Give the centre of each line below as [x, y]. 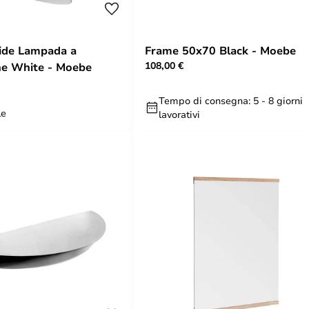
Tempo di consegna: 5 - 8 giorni [231, 100]
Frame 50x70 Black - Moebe [220, 50]
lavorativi [179, 114]
